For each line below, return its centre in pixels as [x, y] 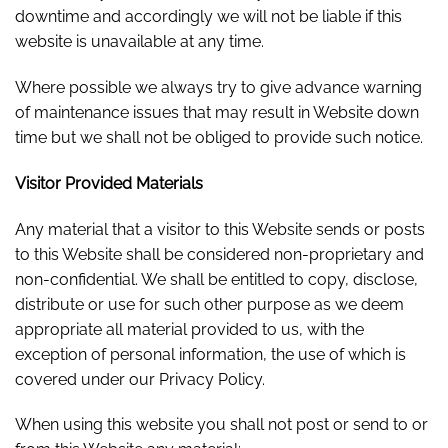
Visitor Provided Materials [109, 183]
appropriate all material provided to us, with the [189, 329]
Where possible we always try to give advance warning [218, 88]
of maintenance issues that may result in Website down [217, 113]
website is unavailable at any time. [139, 42]
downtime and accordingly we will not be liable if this [208, 17]
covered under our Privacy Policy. [140, 379]
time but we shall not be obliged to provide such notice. [219, 138]
